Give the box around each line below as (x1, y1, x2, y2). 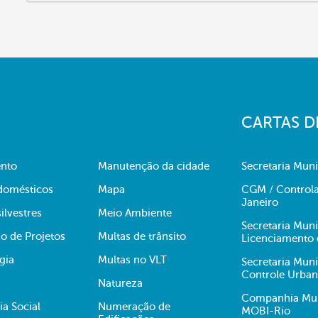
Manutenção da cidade (98, 160, 209, 172)
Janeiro (241, 197, 278, 208)
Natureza (98, 278, 143, 289)
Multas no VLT (98, 254, 167, 265)
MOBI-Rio (241, 305, 290, 317)
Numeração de (98, 301, 170, 312)
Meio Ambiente (98, 207, 172, 219)
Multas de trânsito (98, 231, 186, 242)
